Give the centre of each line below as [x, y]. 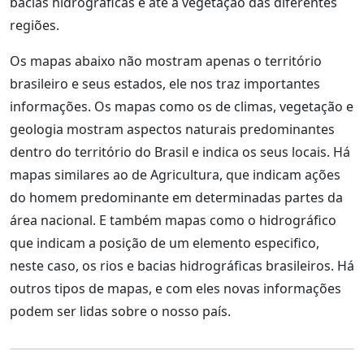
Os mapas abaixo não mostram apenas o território [166, 61]
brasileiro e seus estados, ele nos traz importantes [165, 84]
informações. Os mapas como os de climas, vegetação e [182, 106]
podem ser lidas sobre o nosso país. [120, 311]
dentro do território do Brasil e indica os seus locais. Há [180, 152]
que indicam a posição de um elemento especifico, [165, 243]
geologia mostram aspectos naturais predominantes [172, 129]
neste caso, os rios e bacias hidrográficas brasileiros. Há [182, 266]
